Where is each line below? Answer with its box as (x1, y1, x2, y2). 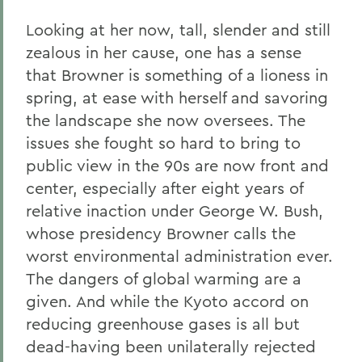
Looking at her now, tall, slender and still (26, 19, 330, 40)
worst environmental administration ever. (26, 246, 333, 266)
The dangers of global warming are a (26, 268, 301, 288)
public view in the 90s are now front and (26, 155, 329, 175)
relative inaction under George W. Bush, (26, 200, 323, 221)
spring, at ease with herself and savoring (26, 87, 328, 107)
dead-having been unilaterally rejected (26, 336, 316, 356)
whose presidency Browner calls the (26, 223, 296, 243)
